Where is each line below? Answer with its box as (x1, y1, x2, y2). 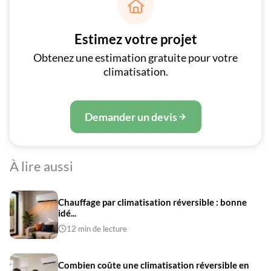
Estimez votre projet (74, 31, 197, 47)
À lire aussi (10, 158, 73, 174)
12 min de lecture (67, 223, 127, 233)
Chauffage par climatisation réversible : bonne (58, 196, 247, 207)
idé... (58, 207, 76, 218)
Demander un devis (84, 109, 177, 123)
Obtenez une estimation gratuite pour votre (33, 51, 238, 64)
